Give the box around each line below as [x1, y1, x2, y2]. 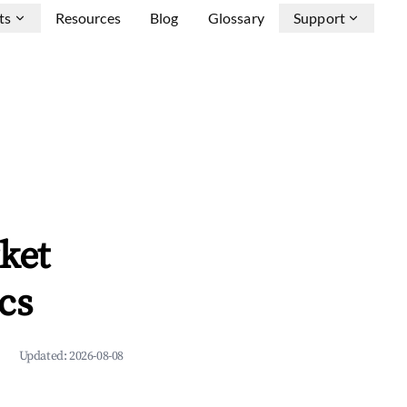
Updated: [18, 348, 69, 364]
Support [293, 9, 345, 26]
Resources [55, 9, 121, 26]
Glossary [207, 9, 264, 26]
